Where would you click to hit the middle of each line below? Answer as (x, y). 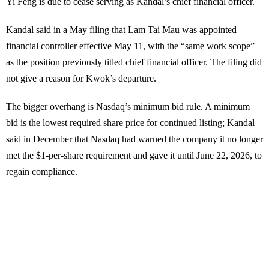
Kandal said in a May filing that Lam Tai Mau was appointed (121, 30)
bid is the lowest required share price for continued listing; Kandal (130, 123)
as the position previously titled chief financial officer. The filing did (134, 62)
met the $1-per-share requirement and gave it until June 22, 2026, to (134, 156)
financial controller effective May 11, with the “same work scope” (130, 46)
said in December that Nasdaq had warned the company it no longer (134, 139)
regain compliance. (42, 172)
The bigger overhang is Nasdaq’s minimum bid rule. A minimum (128, 107)
